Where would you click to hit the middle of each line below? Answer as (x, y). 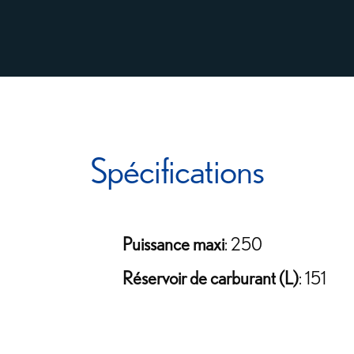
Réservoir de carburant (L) (211, 279)
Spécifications (177, 173)
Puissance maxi (174, 245)
